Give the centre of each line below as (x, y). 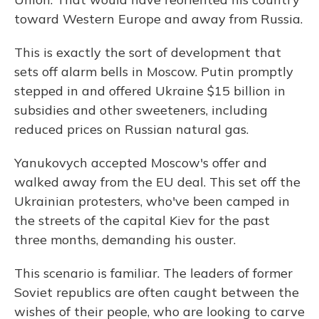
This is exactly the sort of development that (148, 53)
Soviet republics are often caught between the (157, 293)
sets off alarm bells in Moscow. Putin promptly (154, 72)
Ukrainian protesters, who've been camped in (152, 202)
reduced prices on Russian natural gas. (131, 130)
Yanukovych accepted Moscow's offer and (141, 163)
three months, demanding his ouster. (125, 240)
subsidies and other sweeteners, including (141, 110)
